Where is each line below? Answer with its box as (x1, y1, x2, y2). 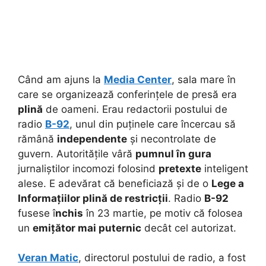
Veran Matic (18, 252, 78, 264)
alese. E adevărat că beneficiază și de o (18, 177, 211, 189)
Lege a (211, 177, 244, 189)
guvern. (18, 147, 56, 160)
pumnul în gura (135, 147, 211, 160)
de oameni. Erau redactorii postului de (43, 103, 227, 115)
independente (57, 132, 127, 145)
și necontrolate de (127, 132, 216, 145)
